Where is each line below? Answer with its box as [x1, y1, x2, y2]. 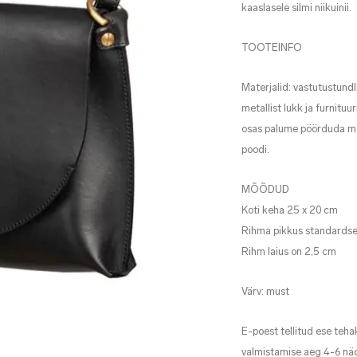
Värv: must [241, 287, 289, 297]
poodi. [241, 145, 269, 155]
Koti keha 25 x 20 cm [241, 206, 338, 216]
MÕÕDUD [241, 185, 289, 195]
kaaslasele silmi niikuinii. [241, 3, 351, 14]
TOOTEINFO [241, 43, 302, 53]
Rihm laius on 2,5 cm [241, 247, 336, 257]
